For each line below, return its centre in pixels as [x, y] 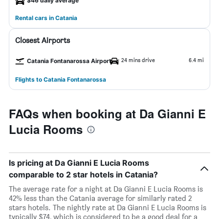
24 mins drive [138, 60]
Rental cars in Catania [46, 18]
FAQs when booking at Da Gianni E [107, 113]
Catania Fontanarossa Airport [69, 61]
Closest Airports [43, 40]
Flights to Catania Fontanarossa [61, 79]
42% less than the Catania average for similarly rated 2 [100, 198]
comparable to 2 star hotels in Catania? [83, 175]
